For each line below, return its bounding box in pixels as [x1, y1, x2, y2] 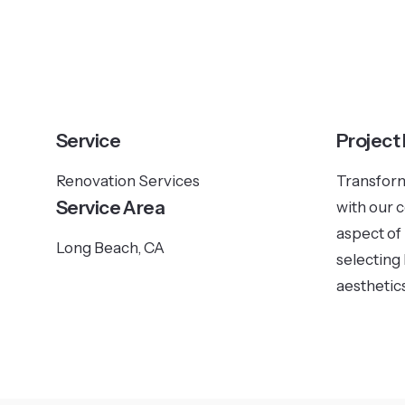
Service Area [56, 195, 165, 219]
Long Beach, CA [56, 238, 165, 257]
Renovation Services [56, 171, 200, 190]
